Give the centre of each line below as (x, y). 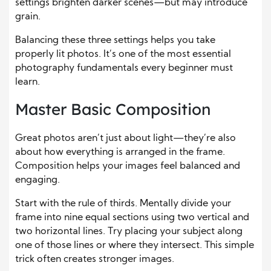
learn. (28, 83)
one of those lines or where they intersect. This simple (135, 246)
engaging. (38, 181)
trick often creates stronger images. (95, 260)
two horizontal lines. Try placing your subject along (129, 232)
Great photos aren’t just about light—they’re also (126, 139)
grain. (28, 17)
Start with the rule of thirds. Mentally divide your (123, 204)
